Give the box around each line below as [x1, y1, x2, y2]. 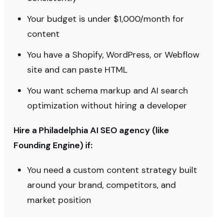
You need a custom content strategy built [27, 164, 197, 176]
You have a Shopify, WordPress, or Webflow [27, 49, 200, 61]
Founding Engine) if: [14, 139, 93, 151]
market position [27, 194, 91, 206]
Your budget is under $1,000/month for [27, 13, 184, 25]
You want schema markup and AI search [27, 85, 188, 96]
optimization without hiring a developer [27, 100, 187, 111]
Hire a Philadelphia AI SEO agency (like [14, 124, 169, 136]
